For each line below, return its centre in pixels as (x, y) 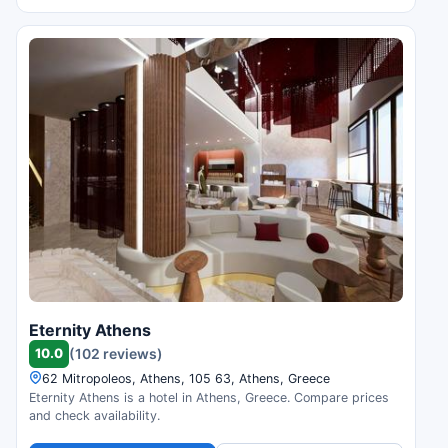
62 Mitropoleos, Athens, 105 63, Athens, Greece (186, 378)
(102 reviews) (116, 354)
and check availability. (94, 415)
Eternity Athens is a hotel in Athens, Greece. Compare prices (209, 397)
